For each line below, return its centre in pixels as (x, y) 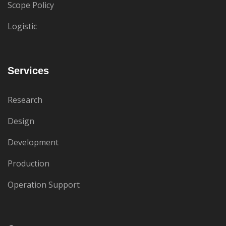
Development (33, 142)
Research (25, 100)
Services (28, 71)
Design (21, 121)
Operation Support (44, 185)
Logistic (22, 26)
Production (29, 163)
